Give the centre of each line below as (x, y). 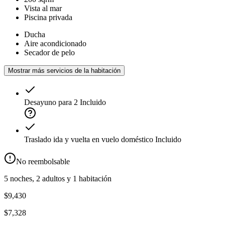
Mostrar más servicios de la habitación (64, 71)
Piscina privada (48, 18)
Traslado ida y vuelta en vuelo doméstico (89, 140)
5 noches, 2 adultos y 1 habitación (58, 179)
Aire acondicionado (55, 44)
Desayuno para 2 (51, 102)
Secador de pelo (49, 53)
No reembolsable (43, 162)
